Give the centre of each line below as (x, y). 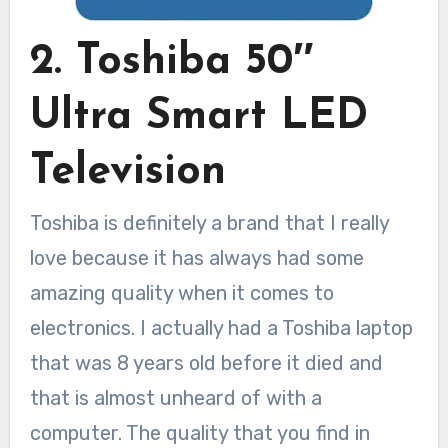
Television (127, 172)
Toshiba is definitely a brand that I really (209, 223)
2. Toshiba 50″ (171, 62)
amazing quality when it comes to (181, 293)
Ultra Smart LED (198, 117)
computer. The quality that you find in (199, 433)
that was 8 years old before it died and (206, 363)
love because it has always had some (196, 258)
